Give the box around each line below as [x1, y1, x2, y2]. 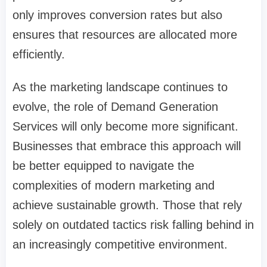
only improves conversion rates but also [13, 8, 222, 22]
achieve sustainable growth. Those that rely [13, 198, 242, 212]
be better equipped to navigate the [13, 159, 194, 173]
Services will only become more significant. [13, 120, 238, 133]
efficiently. [13, 48, 65, 61]
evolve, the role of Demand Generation [13, 100, 218, 114]
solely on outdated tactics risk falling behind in [13, 218, 254, 232]
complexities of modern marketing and [13, 179, 215, 193]
